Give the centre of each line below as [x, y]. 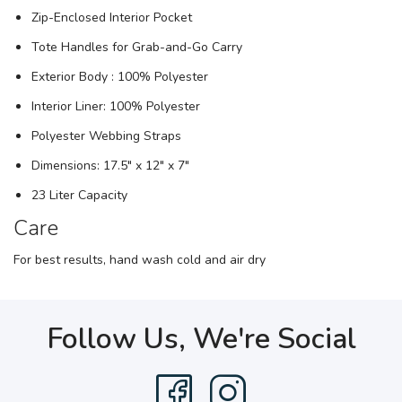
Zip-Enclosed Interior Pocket [112, 17]
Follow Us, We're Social [201, 338]
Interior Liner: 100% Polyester [116, 106]
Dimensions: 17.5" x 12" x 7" [110, 165]
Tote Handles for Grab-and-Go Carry [137, 47]
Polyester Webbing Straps [106, 135]
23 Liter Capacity [79, 195]
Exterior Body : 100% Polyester [120, 76]
